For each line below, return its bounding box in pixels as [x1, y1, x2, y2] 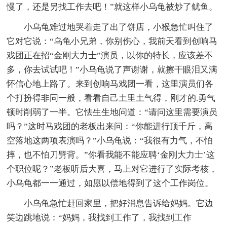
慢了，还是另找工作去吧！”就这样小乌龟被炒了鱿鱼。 [7, 2, 218, 12]
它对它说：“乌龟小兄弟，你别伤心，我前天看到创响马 [7, 36, 218, 46]
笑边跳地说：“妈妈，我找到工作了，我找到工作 [7, 212, 192, 222]
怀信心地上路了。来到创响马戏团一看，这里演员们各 [7, 79, 214, 89]
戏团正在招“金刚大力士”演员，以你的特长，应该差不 [7, 50, 213, 60]
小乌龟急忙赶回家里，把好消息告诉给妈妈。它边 [7, 198, 214, 208]
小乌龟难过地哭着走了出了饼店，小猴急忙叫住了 [7, 22, 214, 32]
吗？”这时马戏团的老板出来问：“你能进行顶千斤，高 [7, 121, 213, 131]
